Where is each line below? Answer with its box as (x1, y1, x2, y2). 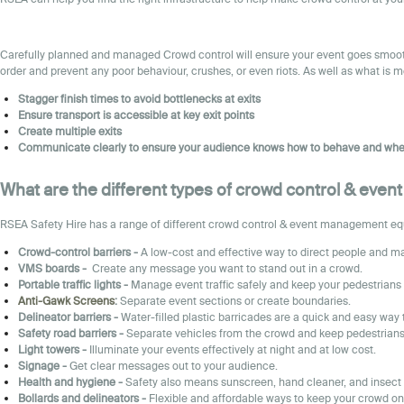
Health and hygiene (18, 374, 115, 389)
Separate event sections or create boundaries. (120, 293, 351, 308)
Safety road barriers (18, 326, 116, 340)
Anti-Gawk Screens (18, 293, 115, 308)
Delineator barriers (18, 309, 111, 324)
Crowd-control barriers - (18, 244, 141, 259)
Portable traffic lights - (18, 277, 131, 291)
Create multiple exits (18, 124, 122, 138)
